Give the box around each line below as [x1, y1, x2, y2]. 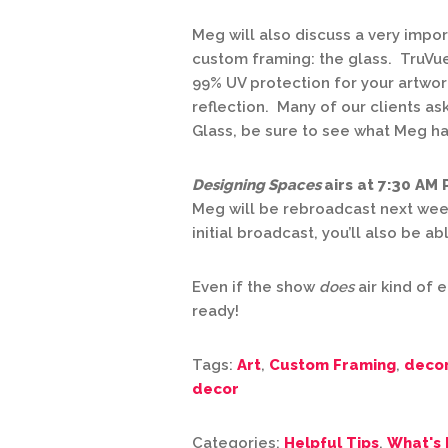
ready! [192, 302, 239, 320]
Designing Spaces [192, 176, 324, 194]
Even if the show [192, 278, 319, 296]
